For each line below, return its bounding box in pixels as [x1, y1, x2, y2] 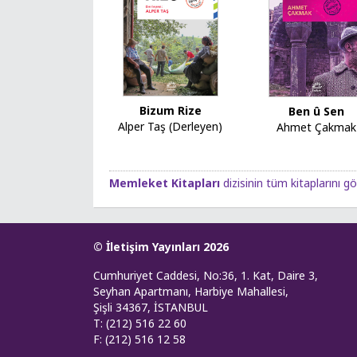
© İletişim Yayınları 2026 [93, 238, 229, 254]
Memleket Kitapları [109, 175, 220, 190]
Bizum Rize [139, 102, 202, 118]
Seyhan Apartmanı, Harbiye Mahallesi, [93, 283, 288, 299]
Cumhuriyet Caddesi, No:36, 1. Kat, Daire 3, [93, 267, 318, 283]
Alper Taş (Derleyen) [118, 118, 223, 134]
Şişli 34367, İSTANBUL [93, 299, 208, 315]
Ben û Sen [288, 104, 344, 120]
